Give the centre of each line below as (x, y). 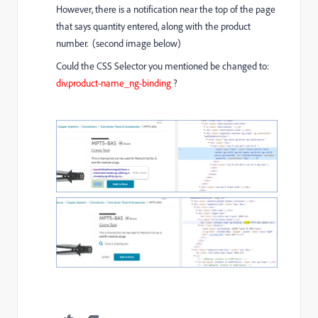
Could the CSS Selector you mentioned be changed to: (164, 66)
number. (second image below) (120, 43)
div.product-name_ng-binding (114, 83)
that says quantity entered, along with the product (153, 26)
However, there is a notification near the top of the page (166, 9)
